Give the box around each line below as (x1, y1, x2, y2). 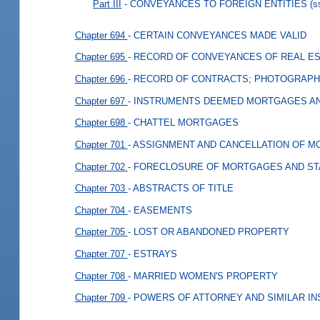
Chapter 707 (74, 248, 128, 259)
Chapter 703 (74, 182, 128, 194)
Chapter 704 (74, 204, 128, 216)
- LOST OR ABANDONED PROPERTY (127, 226, 289, 238)
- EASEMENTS (127, 204, 192, 216)
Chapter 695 (74, 51, 128, 63)
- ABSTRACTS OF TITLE (127, 182, 234, 194)
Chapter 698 (74, 116, 128, 128)
